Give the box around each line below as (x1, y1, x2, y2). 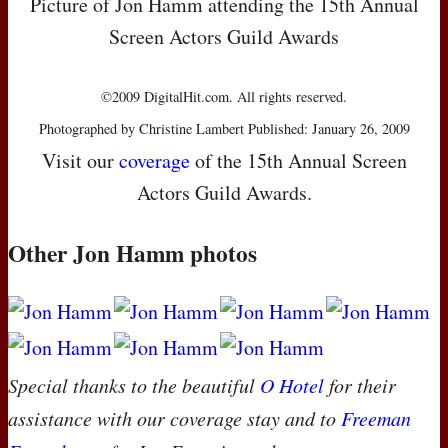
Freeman (341, 404, 411, 431)
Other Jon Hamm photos (8, 236, 257, 271)
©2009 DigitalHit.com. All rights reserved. (101, 87, 347, 107)
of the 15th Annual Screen (189, 147, 407, 175)
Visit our (41, 147, 119, 175)
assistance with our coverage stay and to (8, 404, 341, 431)
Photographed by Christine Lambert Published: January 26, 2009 (38, 119, 410, 139)
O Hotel (260, 371, 324, 398)
